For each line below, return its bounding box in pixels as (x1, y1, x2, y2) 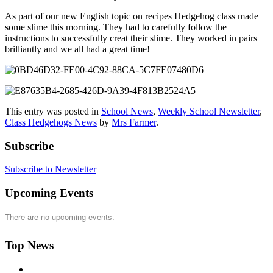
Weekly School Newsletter (158, 105, 260, 116)
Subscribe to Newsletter (5, 164, 96, 175)
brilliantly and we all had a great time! (5, 43, 150, 54)
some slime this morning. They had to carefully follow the (5, 21, 227, 32)
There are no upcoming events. (5, 210, 115, 222)
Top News (5, 239, 54, 252)
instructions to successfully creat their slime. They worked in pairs (5, 32, 257, 43)
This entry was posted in (5, 105, 101, 116)
